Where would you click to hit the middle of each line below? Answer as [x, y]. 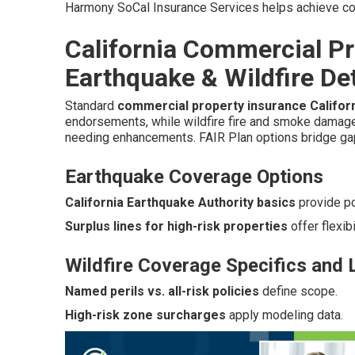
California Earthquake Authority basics [180, 203]
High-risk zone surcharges [145, 315]
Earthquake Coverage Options [194, 177]
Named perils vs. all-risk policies [162, 292]
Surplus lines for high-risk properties [176, 227]
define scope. [298, 292]
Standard [91, 106]
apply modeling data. [284, 315]
